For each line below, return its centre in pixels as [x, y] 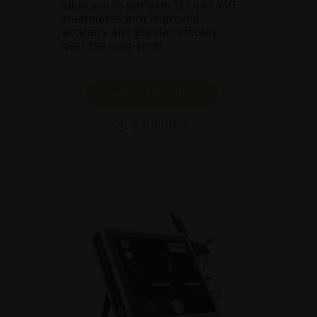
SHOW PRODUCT [152, 93]
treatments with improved [131, 18]
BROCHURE [161, 125]
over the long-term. [114, 45]
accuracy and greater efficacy [140, 32]
